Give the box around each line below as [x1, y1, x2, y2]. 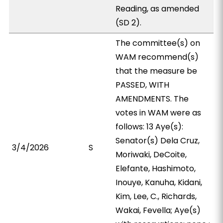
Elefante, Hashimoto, [115, 163, 196, 174]
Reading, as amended [115, 3, 200, 14]
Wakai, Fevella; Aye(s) [115, 205, 201, 216]
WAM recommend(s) [115, 51, 199, 63]
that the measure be [115, 65, 198, 77]
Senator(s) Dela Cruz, [115, 135, 200, 146]
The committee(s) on [115, 37, 201, 49]
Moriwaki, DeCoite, [115, 149, 187, 160]
